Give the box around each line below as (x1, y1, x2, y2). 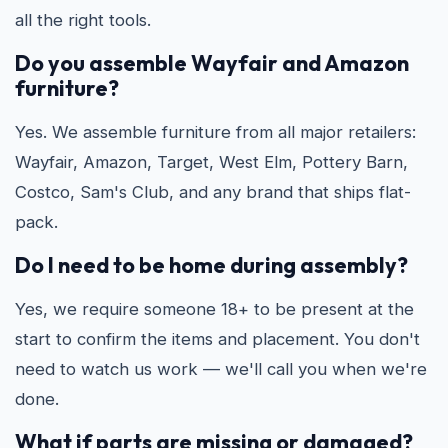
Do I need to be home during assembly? (15, 251, 408, 279)
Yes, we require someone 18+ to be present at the (15, 299, 414, 319)
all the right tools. (15, 10, 151, 30)
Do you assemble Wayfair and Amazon (15, 49, 409, 77)
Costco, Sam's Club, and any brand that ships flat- (15, 182, 411, 202)
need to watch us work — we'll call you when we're (15, 359, 427, 379)
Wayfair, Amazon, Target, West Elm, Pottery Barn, (15, 152, 408, 172)
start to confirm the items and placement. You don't (15, 329, 420, 349)
